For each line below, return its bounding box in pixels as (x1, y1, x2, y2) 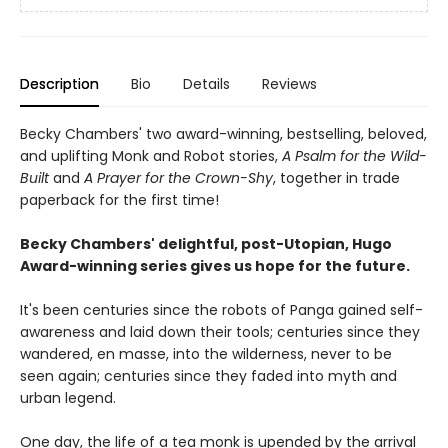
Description (20, 74, 99, 95)
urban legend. (20, 388, 116, 409)
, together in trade (273, 168, 400, 189)
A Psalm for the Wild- (282, 146, 427, 167)
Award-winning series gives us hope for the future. (20, 256, 410, 277)
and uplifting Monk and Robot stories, (20, 146, 282, 167)
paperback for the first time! (20, 190, 219, 211)
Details (183, 74, 230, 95)
